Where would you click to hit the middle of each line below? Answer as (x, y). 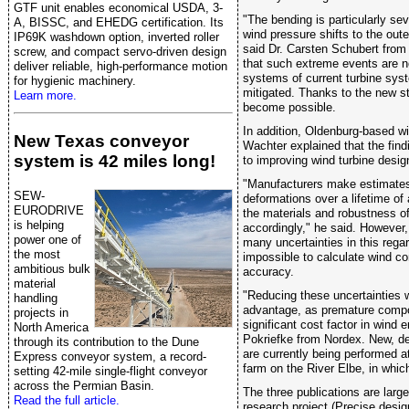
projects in (41, 313)
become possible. (289, 107)
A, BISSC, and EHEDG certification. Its (119, 22)
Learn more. (45, 95)
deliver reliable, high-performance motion (121, 66)
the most (37, 255)
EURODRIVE (49, 211)
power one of (47, 240)
